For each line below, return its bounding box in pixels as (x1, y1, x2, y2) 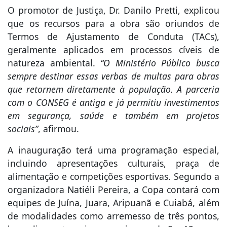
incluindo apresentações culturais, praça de (8, 157, 219, 170)
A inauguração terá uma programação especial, (8, 144, 219, 157)
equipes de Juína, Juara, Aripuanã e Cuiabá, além (8, 197, 219, 209)
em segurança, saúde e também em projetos (8, 109, 219, 122)
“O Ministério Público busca (100, 57, 220, 69)
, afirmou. (38, 123, 79, 135)
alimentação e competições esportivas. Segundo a (8, 170, 219, 183)
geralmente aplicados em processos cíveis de (8, 44, 219, 56)
